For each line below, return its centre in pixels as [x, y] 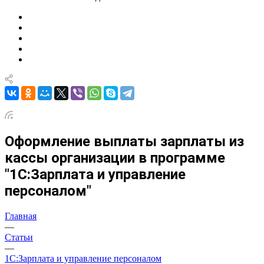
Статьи [19, 237]
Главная [21, 216]
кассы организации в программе [115, 158]
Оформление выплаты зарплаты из [124, 141]
